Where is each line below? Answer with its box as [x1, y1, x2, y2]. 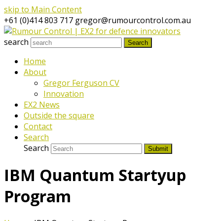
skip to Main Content [4, 4, 82, 15]
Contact [24, 121, 52, 132]
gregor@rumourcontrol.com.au [75, 15, 191, 26]
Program [4, 185, 71, 207]
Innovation [43, 88, 84, 99]
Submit [148, 145, 168, 152]
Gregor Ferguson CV [43, 77, 119, 88]
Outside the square [24, 110, 94, 121]
